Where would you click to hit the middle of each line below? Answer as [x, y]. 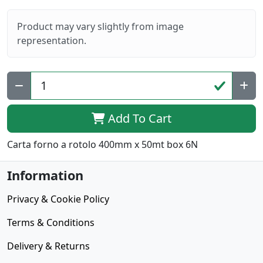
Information [45, 176]
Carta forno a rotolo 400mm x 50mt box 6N [102, 145]
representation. [52, 41]
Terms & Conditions [51, 223]
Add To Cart [138, 119]
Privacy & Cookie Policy [58, 199]
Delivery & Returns [48, 246]
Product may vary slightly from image [100, 27]
